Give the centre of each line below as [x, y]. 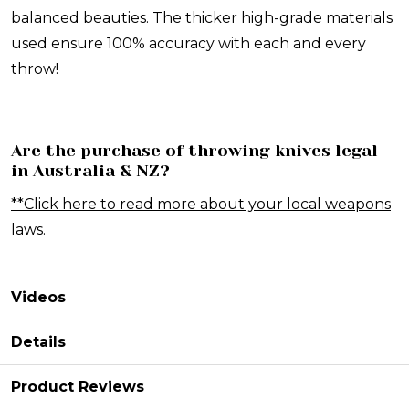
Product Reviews [78, 387]
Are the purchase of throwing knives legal [194, 151]
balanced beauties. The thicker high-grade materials [202, 18]
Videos [38, 298]
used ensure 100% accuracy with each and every [189, 44]
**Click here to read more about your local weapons [201, 204]
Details [38, 342]
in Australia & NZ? [90, 171]
